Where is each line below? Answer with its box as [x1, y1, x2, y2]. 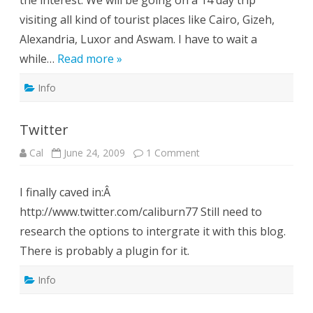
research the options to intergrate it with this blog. [20, 224, 286, 240]
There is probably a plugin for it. [20, 243, 189, 259]
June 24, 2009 [64, 146, 125, 160]
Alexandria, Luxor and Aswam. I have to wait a [20, 31, 257, 48]
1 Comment [146, 146, 200, 160]
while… [20, 51, 57, 67]
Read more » [57, 51, 122, 67]
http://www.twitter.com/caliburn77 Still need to [20, 204, 262, 220]
